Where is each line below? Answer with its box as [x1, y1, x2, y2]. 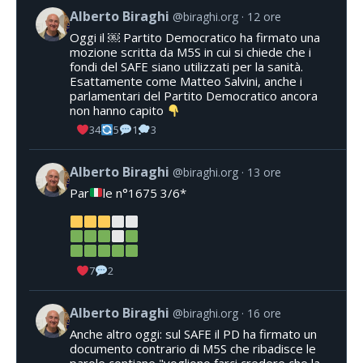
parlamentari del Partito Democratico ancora [70, 88, 318, 105]
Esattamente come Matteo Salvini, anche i [70, 73, 302, 90]
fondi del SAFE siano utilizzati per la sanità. [70, 58, 303, 75]
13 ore [247, 164, 281, 180]
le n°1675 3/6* [103, 184, 187, 201]
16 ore [247, 305, 281, 321]
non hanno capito [70, 102, 167, 119]
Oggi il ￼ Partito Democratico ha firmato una [70, 29, 320, 46]
